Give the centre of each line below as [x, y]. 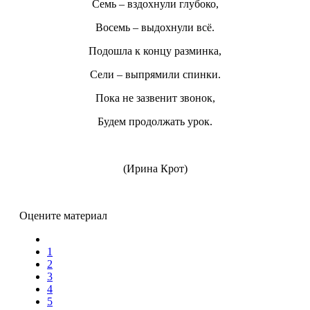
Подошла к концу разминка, [155, 51]
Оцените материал [63, 216]
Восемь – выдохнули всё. [155, 28]
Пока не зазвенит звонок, [155, 98]
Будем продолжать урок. [155, 122]
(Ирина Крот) [155, 169]
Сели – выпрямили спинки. [155, 75]
